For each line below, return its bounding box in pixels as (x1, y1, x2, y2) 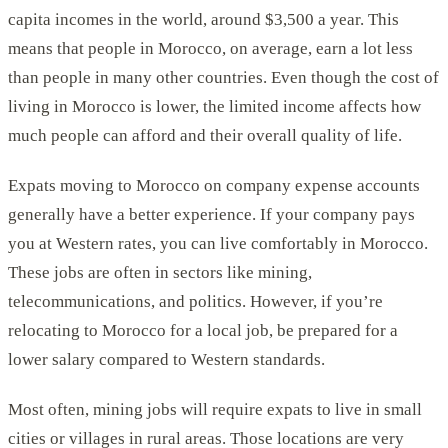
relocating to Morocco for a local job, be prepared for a (8, 321, 398, 341)
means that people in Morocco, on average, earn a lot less (8, 38, 413, 58)
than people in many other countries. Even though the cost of (8, 67, 439, 87)
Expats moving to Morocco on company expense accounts (8, 176, 420, 196)
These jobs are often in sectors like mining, (8, 263, 312, 283)
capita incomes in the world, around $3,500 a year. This (8, 9, 399, 29)
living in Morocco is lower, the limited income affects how (8, 96, 421, 116)
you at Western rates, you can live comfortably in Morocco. (8, 234, 428, 254)
